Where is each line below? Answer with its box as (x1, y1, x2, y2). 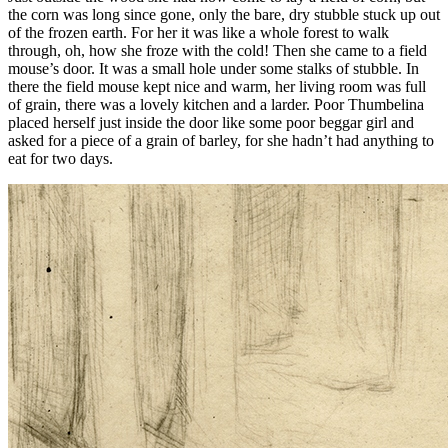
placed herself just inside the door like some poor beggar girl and (8, 114, 414, 132)
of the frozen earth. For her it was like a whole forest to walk (8, 24, 389, 42)
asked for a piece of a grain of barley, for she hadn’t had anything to (8, 132, 434, 150)
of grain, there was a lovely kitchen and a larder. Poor (8, 96, 348, 114)
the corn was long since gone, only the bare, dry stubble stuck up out (8, 6, 440, 24)
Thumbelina (348, 96, 424, 114)
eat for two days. (8, 150, 113, 168)
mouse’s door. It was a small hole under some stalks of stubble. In (8, 60, 419, 78)
